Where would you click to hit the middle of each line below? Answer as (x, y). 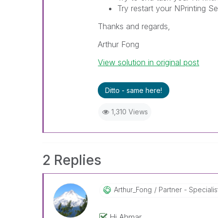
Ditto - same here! (134, 90)
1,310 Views (129, 112)
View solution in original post (149, 62)
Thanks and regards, (134, 26)
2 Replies (72, 160)
